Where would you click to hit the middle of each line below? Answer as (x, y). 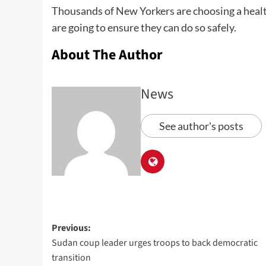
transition (71, 258)
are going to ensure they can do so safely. (144, 28)
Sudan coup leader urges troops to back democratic (155, 243)
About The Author (107, 55)
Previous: (71, 228)
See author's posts (201, 126)
